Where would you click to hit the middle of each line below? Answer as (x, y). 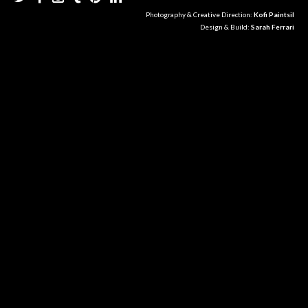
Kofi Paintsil (274, 14)
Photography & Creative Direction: (200, 14)
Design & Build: (225, 27)
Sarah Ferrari (273, 27)
